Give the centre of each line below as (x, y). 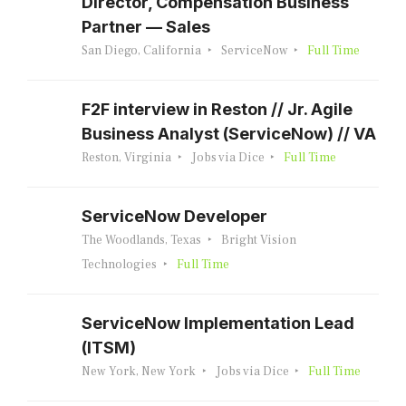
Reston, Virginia (126, 158)
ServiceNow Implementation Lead (218, 323)
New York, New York (139, 372)
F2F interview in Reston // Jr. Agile (217, 109)
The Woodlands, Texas (141, 240)
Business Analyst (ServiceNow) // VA (229, 134)
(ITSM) (109, 348)
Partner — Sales (146, 27)
